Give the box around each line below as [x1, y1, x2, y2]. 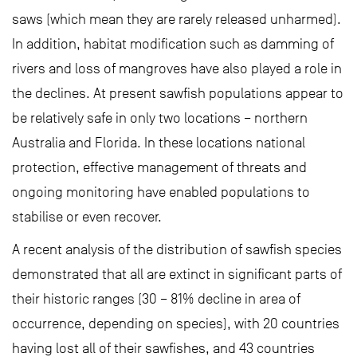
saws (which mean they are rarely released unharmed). [12, 11, 341, 27]
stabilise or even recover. [12, 209, 162, 225]
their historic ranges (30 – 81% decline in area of [12, 291, 300, 307]
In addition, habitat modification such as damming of [12, 36, 334, 52]
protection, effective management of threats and [12, 159, 307, 175]
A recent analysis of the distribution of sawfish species [12, 241, 342, 257]
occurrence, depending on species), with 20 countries [12, 316, 339, 331]
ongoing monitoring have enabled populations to [12, 184, 310, 200]
